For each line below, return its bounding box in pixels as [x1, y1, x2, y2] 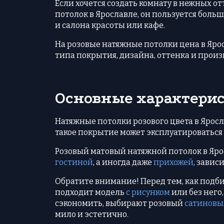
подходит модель [55, 187, 126, 197]
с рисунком [126, 187, 170, 197]
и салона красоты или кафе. [55, 20, 165, 30]
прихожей [153, 157, 193, 167]
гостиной [55, 157, 93, 167]
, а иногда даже [93, 157, 153, 167]
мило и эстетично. [55, 209, 128, 219]
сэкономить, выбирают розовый [55, 198, 184, 208]
